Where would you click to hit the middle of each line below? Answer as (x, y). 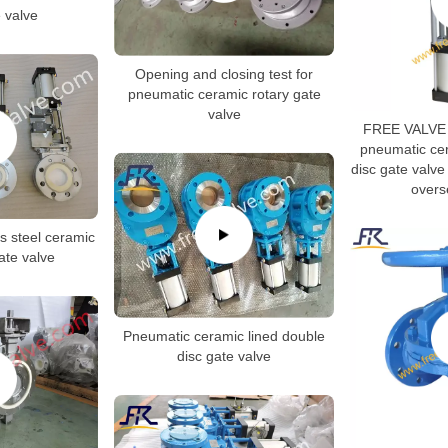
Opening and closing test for (224, 73)
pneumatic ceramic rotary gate (224, 93)
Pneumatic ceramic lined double (224, 335)
